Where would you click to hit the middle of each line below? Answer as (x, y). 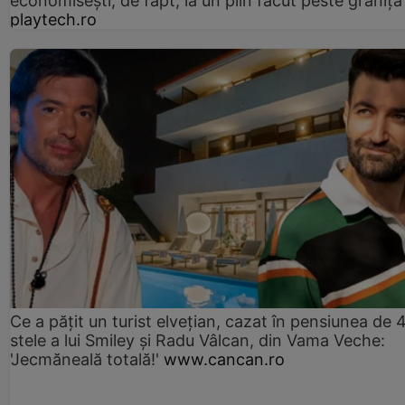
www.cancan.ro (224, 360)
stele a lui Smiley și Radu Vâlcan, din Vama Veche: (198, 341)
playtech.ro (53, 20)
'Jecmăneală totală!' (85, 360)
